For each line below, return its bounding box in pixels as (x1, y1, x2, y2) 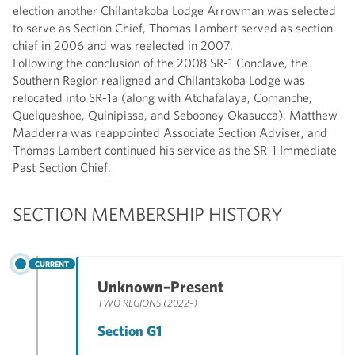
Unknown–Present (97, 277, 223, 296)
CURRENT (35, 258, 69, 269)
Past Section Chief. (13, 159, 111, 174)
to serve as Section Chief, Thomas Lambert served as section (13, 20, 333, 35)
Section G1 (97, 322, 162, 339)
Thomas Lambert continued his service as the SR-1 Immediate (13, 142, 337, 157)
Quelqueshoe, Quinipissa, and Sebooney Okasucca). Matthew (13, 107, 338, 122)
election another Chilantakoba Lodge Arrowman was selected (13, 2, 336, 17)
